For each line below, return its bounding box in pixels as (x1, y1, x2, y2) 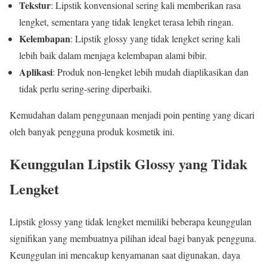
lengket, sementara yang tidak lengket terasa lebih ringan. (19, 15, 234, 28)
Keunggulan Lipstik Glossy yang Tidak (10, 153, 247, 175)
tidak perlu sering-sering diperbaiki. (19, 82, 152, 95)
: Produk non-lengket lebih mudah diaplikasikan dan (52, 65, 249, 78)
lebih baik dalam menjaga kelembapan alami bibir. (19, 48, 207, 61)
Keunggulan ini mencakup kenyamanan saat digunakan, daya (10, 249, 240, 262)
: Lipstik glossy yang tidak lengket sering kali (70, 32, 240, 45)
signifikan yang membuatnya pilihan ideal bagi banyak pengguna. (10, 232, 256, 245)
